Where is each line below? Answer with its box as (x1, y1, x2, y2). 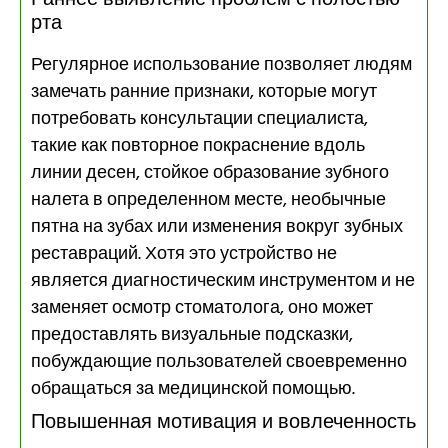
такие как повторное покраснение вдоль (31, 131, 365, 161)
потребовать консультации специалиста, (31, 104, 368, 134)
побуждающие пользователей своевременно (31, 347, 407, 377)
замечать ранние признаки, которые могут (31, 77, 377, 107)
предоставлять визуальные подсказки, (31, 320, 353, 350)
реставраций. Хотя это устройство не (31, 239, 337, 269)
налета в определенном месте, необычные (31, 185, 386, 215)
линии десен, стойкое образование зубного (31, 158, 389, 188)
